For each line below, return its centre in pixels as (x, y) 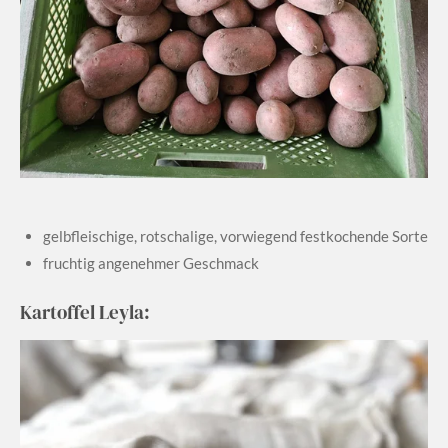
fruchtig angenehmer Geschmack (150, 262)
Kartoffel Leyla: (85, 312)
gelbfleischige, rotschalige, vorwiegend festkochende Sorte (235, 235)
